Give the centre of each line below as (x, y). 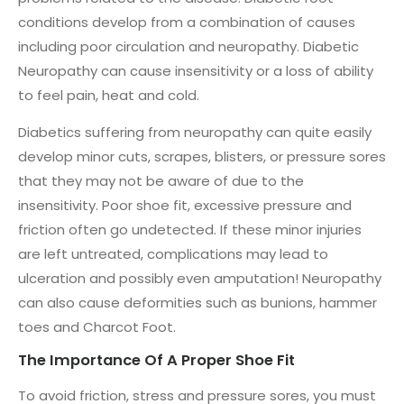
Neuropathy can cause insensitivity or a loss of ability (196, 71)
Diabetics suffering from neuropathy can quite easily (195, 133)
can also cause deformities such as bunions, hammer (197, 303)
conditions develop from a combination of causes (187, 23)
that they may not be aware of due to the (161, 181)
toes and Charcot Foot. (97, 327)
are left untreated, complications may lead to (173, 254)
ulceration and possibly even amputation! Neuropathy (200, 279)
